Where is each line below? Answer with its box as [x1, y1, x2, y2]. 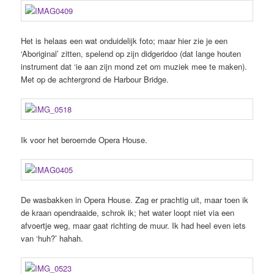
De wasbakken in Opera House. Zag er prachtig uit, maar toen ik [21, 193, 249, 206]
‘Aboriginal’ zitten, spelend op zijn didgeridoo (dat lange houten [21, 48, 242, 60]
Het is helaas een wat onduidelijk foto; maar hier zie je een [21, 35, 228, 47]
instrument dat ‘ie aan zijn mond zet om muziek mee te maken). [21, 61, 248, 73]
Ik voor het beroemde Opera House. [21, 133, 148, 146]
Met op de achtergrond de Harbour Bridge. [21, 73, 169, 86]
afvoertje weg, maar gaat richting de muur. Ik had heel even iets [21, 219, 246, 231]
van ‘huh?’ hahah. [21, 232, 84, 244]
